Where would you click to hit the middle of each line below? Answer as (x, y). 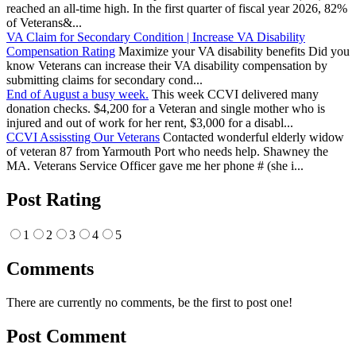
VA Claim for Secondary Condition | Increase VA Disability (156, 37)
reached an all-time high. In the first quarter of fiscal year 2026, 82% (177, 9)
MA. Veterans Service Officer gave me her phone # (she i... (155, 166)
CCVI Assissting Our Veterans (83, 137)
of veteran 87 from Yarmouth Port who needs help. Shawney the (167, 152)
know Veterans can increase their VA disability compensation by (167, 66)
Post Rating (54, 200)
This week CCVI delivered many (234, 95)
